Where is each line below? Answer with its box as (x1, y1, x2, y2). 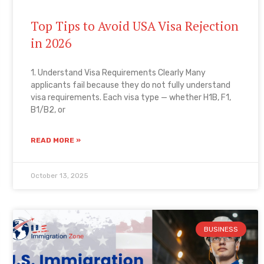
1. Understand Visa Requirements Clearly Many (30, 67, 206, 78)
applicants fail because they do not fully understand (30, 80, 230, 90)
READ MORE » (30, 136, 81, 144)
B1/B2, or (30, 104, 65, 115)
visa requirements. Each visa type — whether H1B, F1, (30, 92, 231, 103)
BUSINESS (204, 225, 239, 234)
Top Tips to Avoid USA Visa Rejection (30, 17, 239, 34)
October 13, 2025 (30, 171, 88, 180)
